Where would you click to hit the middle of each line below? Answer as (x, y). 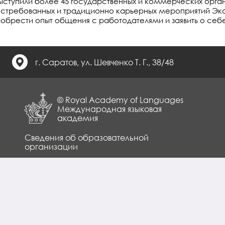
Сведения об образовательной (87, 137)
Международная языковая (109, 109)
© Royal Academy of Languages (120, 100)
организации (51, 146)
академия (78, 118)
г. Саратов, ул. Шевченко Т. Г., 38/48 (104, 62)
